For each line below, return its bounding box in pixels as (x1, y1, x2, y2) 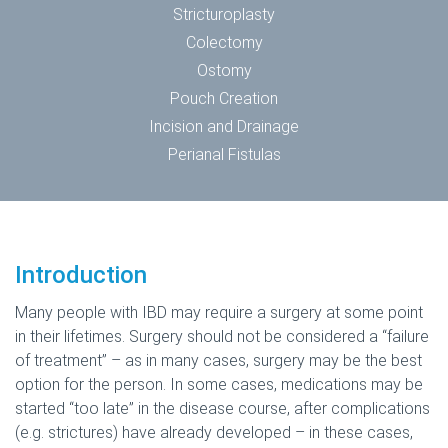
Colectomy (185, 32, 263, 52)
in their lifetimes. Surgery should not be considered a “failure (15, 326, 429, 346)
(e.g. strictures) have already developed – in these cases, (15, 422, 413, 442)
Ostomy (196, 60, 252, 80)
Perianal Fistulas (167, 144, 281, 164)
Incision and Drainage (149, 116, 299, 136)
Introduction (15, 260, 147, 289)
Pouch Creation (170, 88, 278, 108)
